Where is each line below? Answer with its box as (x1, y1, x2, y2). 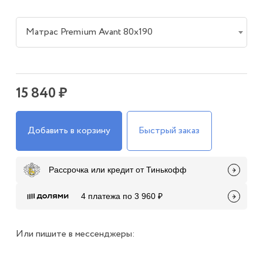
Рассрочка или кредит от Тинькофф (48, 165, 187, 175)
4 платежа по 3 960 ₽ (80, 191, 163, 201)
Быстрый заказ (139, 123, 200, 137)
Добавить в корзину (28, 123, 111, 137)
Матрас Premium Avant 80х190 (25, 25, 153, 39)
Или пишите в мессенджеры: (15, 227, 135, 241)
